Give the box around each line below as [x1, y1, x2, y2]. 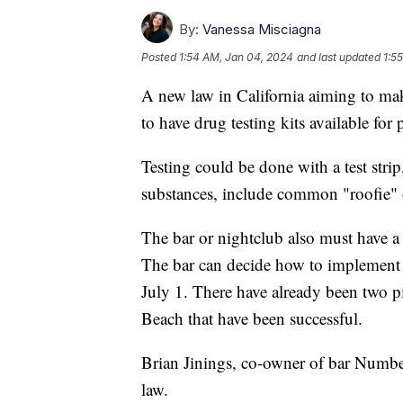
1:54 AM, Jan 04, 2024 [179, 50, 293, 65]
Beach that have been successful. [141, 307, 363, 330]
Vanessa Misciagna [202, 21, 321, 39]
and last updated [297, 50, 381, 65]
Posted [141, 50, 179, 65]
